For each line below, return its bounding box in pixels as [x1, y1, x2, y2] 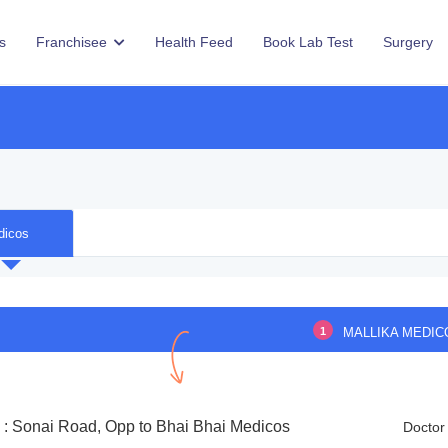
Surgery [383, 34, 433, 50]
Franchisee [36, 34, 111, 50]
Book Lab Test [263, 34, 353, 50]
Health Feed [155, 34, 233, 50]
